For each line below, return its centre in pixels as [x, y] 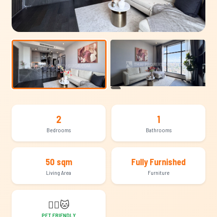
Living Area [59, 172]
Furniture [158, 172]
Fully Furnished [158, 162]
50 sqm [59, 162]
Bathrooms [158, 130]
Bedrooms [59, 130]
